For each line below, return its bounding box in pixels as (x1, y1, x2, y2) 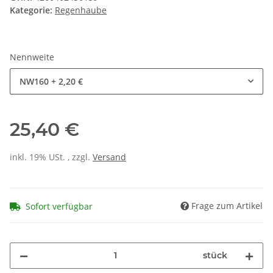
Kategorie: (10, 4, 55, 16)
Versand (93, 151, 126, 163)
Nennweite (10, 51, 57, 63)
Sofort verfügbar (26, 200, 93, 212)
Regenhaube (55, 4, 107, 16)
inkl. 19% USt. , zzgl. (10, 151, 93, 163)
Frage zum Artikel (191, 199, 263, 211)
